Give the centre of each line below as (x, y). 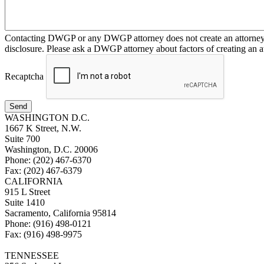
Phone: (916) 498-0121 (48, 224)
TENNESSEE (32, 256)
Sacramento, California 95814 (60, 213)
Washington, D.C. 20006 (51, 150)
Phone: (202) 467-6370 (48, 160)
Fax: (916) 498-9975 (43, 235)
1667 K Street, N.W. (43, 128)
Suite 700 (22, 139)
